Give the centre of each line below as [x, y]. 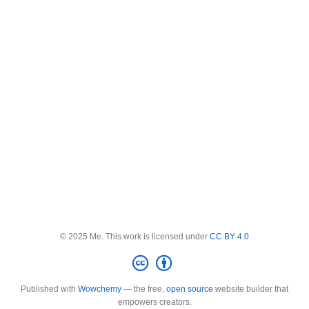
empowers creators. [154, 302]
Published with [49, 289]
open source [190, 289]
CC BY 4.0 [229, 236]
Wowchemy [100, 289]
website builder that [251, 289]
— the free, [144, 289]
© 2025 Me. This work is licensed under [135, 236]
